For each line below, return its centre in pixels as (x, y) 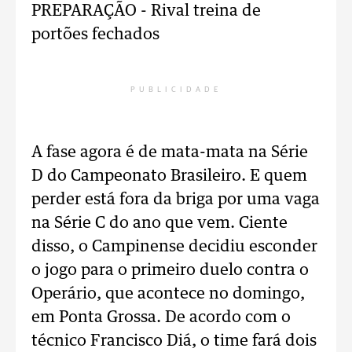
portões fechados (95, 35)
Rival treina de (206, 11)
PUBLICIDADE (176, 90)
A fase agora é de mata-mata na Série (170, 152)
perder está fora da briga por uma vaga (176, 200)
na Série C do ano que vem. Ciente (159, 223)
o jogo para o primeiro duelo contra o (170, 270)
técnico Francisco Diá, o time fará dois (174, 341)
